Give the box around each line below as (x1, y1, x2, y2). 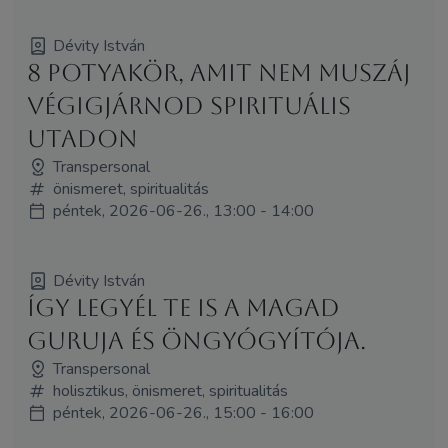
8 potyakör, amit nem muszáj (26, 58, 411, 87)
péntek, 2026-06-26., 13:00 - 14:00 (52, 199, 314, 222)
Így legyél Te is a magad (26, 293, 340, 322)
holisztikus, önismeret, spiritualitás (52, 379, 288, 402)
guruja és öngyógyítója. (26, 326, 366, 355)
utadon (26, 124, 138, 153)
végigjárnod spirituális (26, 91, 351, 120)
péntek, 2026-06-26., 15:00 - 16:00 (52, 401, 314, 424)
